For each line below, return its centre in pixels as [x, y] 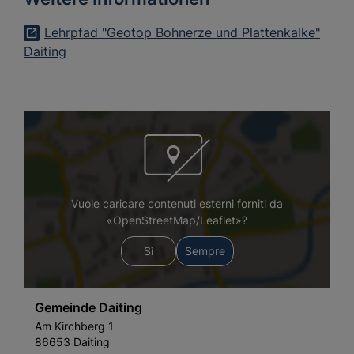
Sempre [205, 251]
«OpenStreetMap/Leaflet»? [177, 220]
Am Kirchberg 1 [75, 326]
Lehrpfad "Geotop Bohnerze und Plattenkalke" [182, 32]
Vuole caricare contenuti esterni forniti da [177, 204]
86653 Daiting [73, 342]
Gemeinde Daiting [89, 307]
